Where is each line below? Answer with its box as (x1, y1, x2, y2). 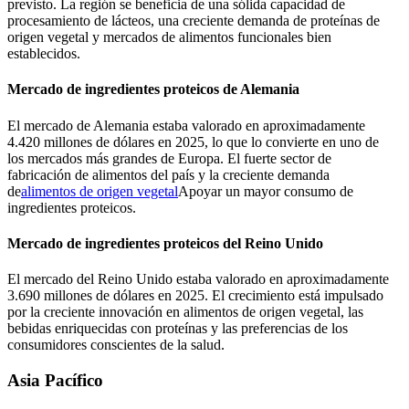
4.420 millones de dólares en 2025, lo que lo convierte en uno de (7, 133, 379, 150)
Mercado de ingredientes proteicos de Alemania (7, 81, 299, 98)
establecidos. (7, 46, 80, 62)
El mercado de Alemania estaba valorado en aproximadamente (7, 117, 365, 133)
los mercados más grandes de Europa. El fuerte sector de (7, 150, 331, 166)
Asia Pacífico (7, 371, 103, 390)
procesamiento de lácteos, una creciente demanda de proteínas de (7, 13, 380, 29)
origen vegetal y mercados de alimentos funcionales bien (7, 29, 331, 46)
